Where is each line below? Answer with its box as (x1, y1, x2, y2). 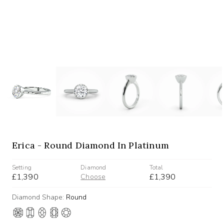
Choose (80, 171, 106, 181)
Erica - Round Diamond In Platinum (12, 139, 169, 151)
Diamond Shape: (12, 192, 66, 202)
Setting (12, 163, 31, 171)
